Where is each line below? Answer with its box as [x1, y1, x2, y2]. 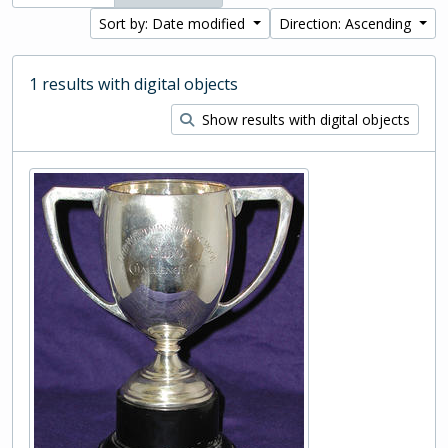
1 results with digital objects [29, 73, 238, 95]
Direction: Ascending [279, 14, 416, 33]
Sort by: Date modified [99, 14, 250, 33]
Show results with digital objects [198, 110, 410, 129]
